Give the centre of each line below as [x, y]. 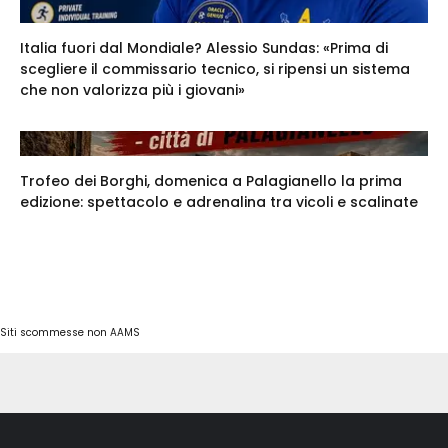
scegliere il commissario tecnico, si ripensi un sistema [215, 69]
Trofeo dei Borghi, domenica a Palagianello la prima [211, 181]
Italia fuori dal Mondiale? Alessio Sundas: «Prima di [204, 48]
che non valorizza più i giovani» [132, 90]
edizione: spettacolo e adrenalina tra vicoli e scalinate [219, 202]
